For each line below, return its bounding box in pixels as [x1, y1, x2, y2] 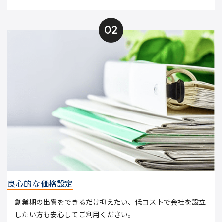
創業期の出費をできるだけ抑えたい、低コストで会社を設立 [15, 196, 206, 207]
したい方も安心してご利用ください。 [15, 209, 135, 219]
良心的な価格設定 [7, 177, 74, 189]
